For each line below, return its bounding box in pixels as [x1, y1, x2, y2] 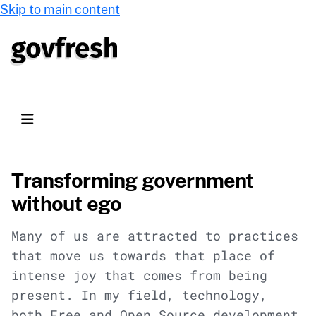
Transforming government [11, 168, 254, 192]
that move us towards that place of [11, 247, 275, 264]
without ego [11, 191, 122, 215]
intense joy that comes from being [11, 267, 267, 284]
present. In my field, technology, [11, 286, 267, 303]
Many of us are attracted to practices [11, 227, 298, 244]
